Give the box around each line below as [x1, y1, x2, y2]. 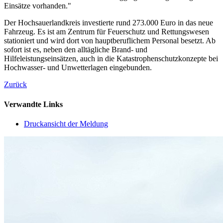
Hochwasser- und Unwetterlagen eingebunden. [4, 63, 152, 72]
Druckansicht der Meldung [24, 119, 108, 128]
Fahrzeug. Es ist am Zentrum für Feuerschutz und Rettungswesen [4, 27, 209, 36]
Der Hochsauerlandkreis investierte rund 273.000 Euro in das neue [4, 18, 213, 27]
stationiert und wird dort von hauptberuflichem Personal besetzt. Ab [4, 36, 216, 45]
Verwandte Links [4, 100, 63, 109]
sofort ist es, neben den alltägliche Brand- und [4, 45, 147, 54]
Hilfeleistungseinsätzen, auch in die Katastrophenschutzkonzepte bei [4, 54, 218, 63]
